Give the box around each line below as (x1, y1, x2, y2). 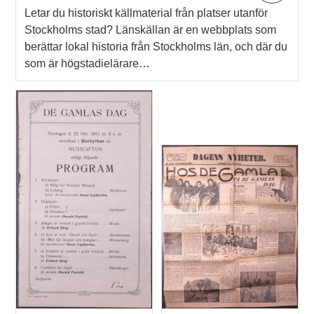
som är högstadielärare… (25, 57, 151, 70)
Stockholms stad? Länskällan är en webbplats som (25, 24, 277, 36)
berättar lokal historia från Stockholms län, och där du (25, 41, 288, 53)
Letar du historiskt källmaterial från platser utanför (25, 7, 268, 20)
